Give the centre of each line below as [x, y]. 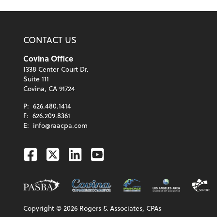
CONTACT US [50, 39]
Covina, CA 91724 [49, 88]
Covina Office [48, 58]
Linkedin [96, 154]
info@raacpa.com [60, 125]
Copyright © [43, 208]
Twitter [68, 154]
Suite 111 [36, 78]
